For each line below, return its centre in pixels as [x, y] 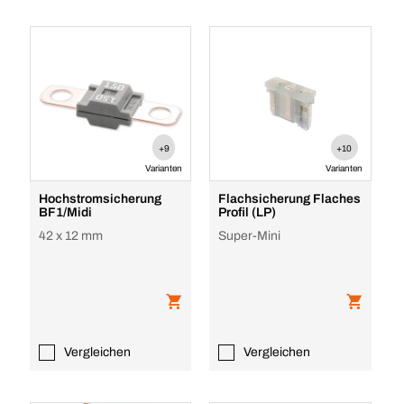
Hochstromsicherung [100, 199]
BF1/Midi [65, 212]
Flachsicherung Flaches [290, 199]
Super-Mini [250, 236]
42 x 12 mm [70, 236]
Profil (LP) [248, 212]
